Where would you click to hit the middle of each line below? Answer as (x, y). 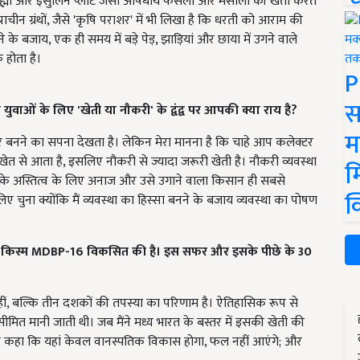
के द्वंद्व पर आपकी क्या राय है (224, 110)
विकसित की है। (124, 252)
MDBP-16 (59, 252)
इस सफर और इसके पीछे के (231, 252)
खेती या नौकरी (115, 110)
